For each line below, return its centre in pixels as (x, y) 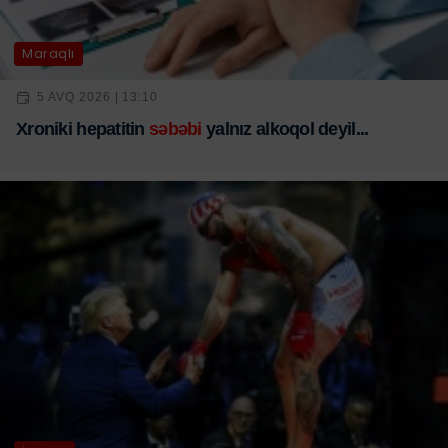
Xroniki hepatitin (83, 128)
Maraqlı (48, 54)
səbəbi (175, 128)
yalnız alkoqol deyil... (285, 128)
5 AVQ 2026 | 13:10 (98, 97)
